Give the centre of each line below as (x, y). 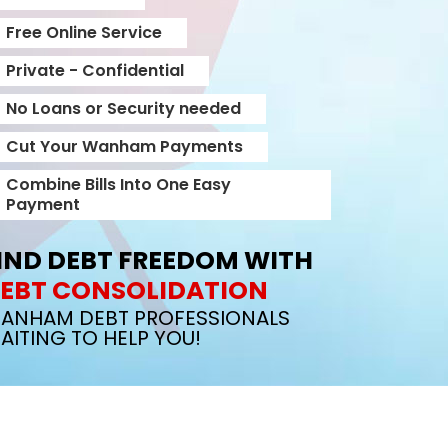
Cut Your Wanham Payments (124, 146)
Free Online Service (84, 32)
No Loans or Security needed (123, 108)
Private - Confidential (95, 70)
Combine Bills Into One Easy (118, 184)
